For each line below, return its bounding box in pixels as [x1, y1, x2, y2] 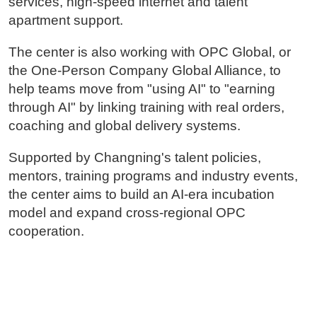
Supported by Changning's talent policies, [8, 150, 261, 166]
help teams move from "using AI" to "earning [8, 81, 275, 96]
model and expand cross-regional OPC [8, 205, 246, 221]
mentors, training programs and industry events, [8, 168, 298, 184]
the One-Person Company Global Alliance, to [8, 62, 281, 78]
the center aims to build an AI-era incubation [8, 187, 275, 202]
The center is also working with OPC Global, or [8, 44, 291, 59]
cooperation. [8, 224, 84, 239]
